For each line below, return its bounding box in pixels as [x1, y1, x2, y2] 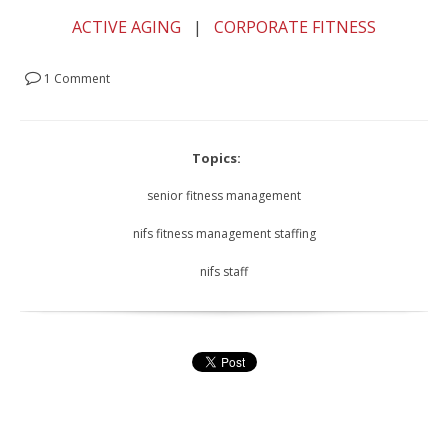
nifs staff [200, 263, 248, 281]
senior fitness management [147, 187, 301, 205]
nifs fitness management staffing [132, 225, 316, 243]
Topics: [192, 149, 241, 168]
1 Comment [41, 70, 110, 88]
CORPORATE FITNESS [214, 15, 376, 38]
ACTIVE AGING [72, 15, 181, 38]
